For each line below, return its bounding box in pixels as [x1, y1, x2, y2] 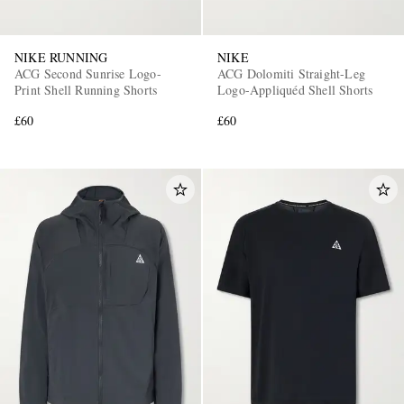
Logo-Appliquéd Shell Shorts [217, 80, 373, 98]
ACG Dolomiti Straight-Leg [217, 64, 365, 82]
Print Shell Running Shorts [14, 80, 158, 98]
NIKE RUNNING [14, 48, 108, 66]
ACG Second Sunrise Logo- [14, 64, 161, 82]
